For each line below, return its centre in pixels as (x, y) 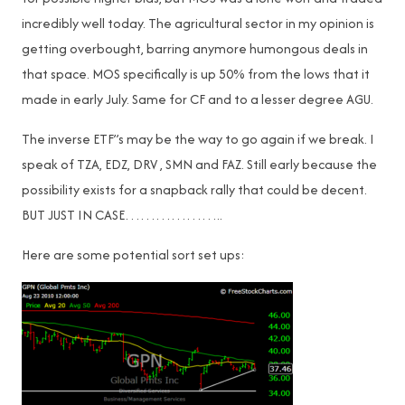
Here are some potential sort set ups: (133, 254)
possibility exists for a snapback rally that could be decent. (194, 189)
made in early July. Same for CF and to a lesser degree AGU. (198, 99)
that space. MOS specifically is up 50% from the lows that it (196, 74)
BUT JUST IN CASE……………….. (122, 215)
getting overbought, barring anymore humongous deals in (195, 48)
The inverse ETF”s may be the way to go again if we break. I (198, 139)
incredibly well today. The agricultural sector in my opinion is (198, 23)
